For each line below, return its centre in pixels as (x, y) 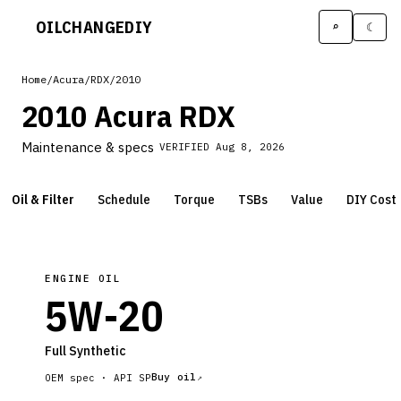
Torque (194, 199)
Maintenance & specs (88, 147)
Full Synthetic (85, 351)
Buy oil (174, 377)
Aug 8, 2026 (250, 147)
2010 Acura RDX (129, 115)
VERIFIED (188, 147)
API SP (132, 377)
